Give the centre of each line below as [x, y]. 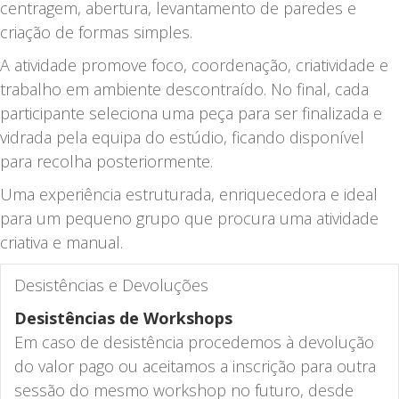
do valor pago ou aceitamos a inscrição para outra [195, 366]
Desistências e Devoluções [111, 285]
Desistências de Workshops [123, 318]
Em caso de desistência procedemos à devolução [194, 342]
